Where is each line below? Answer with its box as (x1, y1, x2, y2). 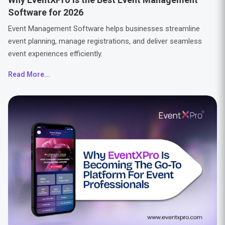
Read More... (8, 70, 50, 78)
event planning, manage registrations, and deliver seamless (8, 37, 202, 46)
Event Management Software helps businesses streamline (8, 24, 200, 33)
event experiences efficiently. (8, 49, 102, 58)
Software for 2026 (8, 7, 83, 18)
